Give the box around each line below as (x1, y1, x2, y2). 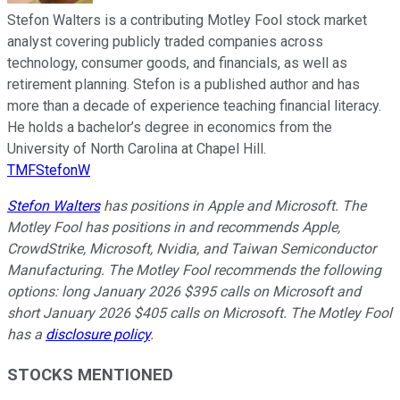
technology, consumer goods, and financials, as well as (7, 54, 347, 72)
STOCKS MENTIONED (7, 364, 173, 385)
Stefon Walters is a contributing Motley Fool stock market (7, 12, 367, 29)
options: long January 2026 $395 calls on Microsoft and (7, 283, 361, 301)
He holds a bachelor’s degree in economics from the (7, 119, 332, 137)
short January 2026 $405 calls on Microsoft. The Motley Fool (7, 304, 392, 322)
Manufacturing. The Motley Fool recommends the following (7, 262, 381, 279)
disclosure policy (46, 326, 150, 344)
